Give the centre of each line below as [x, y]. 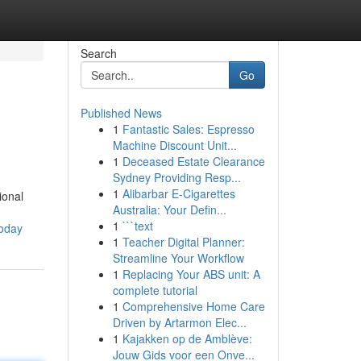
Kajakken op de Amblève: [187, 338]
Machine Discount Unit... [174, 145]
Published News [121, 113]
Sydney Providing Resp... [176, 177]
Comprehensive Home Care [193, 306]
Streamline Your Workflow [178, 258]
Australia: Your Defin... [169, 210]
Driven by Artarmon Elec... [179, 322]
